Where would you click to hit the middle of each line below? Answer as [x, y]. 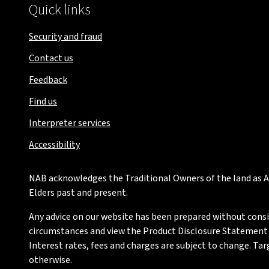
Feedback [48, 80]
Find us [43, 101]
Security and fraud [65, 37]
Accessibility [54, 145]
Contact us [51, 58]
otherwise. [50, 260]
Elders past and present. [78, 193]
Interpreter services [70, 123]
